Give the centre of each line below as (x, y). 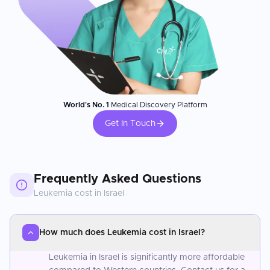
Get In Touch (130, 123)
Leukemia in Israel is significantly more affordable (147, 257)
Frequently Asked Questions (118, 179)
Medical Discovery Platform (158, 105)
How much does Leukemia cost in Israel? (122, 232)
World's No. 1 (86, 105)
